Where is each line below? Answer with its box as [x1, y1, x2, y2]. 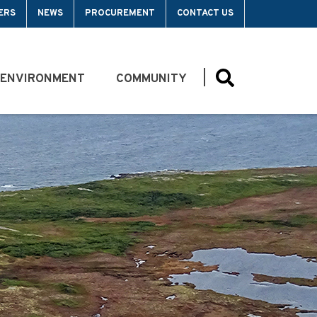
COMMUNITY [116, 71, 190, 87]
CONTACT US [177, 8, 234, 19]
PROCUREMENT [85, 8, 155, 19]
